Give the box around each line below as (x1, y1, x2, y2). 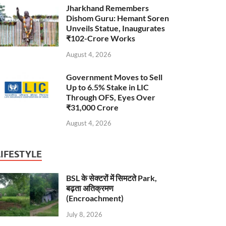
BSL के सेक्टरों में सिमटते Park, (66, 173, 157, 183)
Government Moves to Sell (66, 72, 163, 82)
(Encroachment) (66, 193, 124, 203)
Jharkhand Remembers (66, 3, 149, 13)
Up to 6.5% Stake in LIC (66, 82, 149, 92)
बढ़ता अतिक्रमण (66, 183, 114, 193)
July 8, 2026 (66, 210, 103, 219)
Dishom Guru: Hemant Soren (66, 13, 169, 23)
